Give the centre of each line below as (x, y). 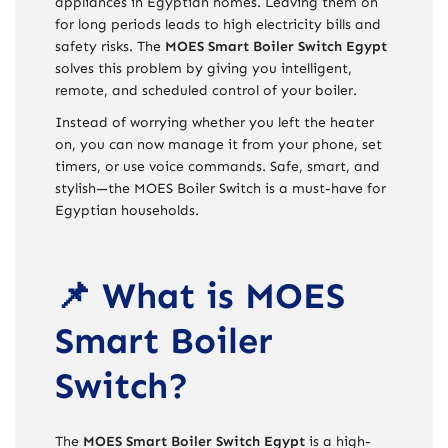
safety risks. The (110, 46)
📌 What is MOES (200, 295)
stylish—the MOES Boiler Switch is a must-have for (220, 188)
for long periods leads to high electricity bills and (218, 24)
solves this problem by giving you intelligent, (203, 68)
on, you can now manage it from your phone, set (218, 144)
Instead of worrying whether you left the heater (214, 122)
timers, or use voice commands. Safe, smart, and (217, 166)
